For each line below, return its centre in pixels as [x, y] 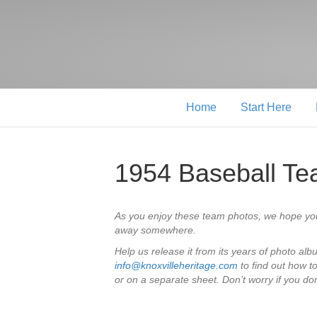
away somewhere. [155, 230]
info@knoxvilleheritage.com [176, 265]
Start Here [266, 107]
